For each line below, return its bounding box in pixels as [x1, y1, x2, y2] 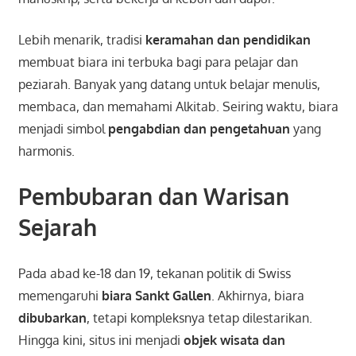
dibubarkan [17, 310, 87, 327]
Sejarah [17, 213, 97, 242]
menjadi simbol [17, 121, 108, 137]
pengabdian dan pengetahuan [107, 121, 290, 137]
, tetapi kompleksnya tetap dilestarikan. [86, 310, 312, 327]
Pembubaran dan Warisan [17, 182, 289, 211]
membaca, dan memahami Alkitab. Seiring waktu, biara [17, 99, 339, 115]
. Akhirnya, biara [211, 288, 304, 304]
